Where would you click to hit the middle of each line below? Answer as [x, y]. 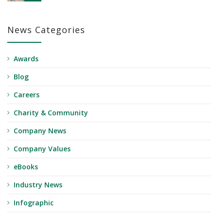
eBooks [26, 167]
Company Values [42, 149]
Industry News [38, 185]
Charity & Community [51, 113]
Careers [27, 95]
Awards [26, 59]
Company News [40, 131]
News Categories [46, 30]
